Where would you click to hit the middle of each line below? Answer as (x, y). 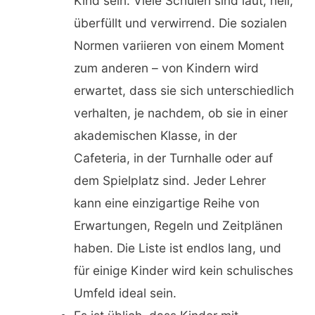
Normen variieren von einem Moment (179, 46)
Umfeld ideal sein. (125, 293)
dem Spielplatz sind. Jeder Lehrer (169, 181)
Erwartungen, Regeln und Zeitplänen (178, 226)
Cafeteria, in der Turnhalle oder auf (173, 158)
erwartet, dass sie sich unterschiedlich (184, 91)
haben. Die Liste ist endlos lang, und (177, 248)
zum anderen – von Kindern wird (166, 68)
